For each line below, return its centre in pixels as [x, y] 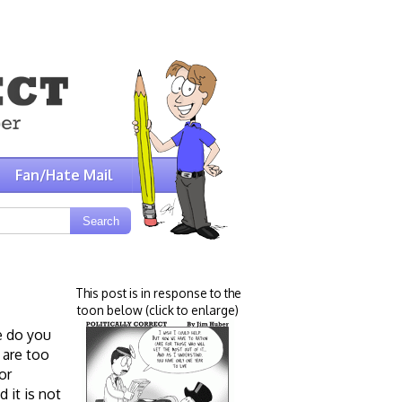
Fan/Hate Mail [64, 175]
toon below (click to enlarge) [158, 310]
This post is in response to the [158, 293]
